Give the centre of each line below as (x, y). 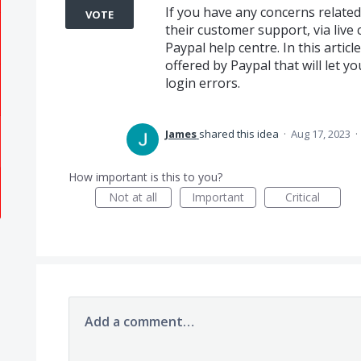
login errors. (202, 83)
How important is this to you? (145, 177)
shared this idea (240, 134)
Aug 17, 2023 (320, 134)
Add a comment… (139, 322)
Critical (302, 197)
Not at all (133, 197)
